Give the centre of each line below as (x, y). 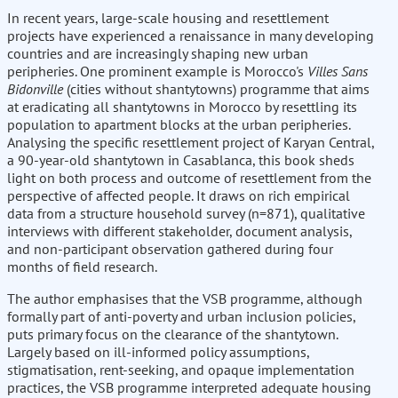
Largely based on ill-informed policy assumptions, (158, 352)
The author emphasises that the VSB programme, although (185, 299)
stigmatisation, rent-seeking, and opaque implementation (181, 370)
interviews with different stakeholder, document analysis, (179, 231)
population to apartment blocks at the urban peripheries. (179, 125)
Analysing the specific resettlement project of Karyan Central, (191, 143)
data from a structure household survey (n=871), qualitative (186, 214)
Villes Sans (338, 72)
